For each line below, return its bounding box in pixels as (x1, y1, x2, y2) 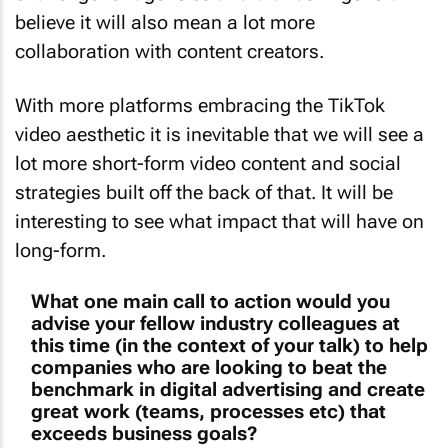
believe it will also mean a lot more (15, 10, 315, 34)
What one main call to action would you (31, 289, 390, 313)
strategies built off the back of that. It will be (15, 181, 393, 204)
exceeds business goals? (31, 421, 258, 445)
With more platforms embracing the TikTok (15, 94, 385, 117)
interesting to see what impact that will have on (15, 210, 424, 233)
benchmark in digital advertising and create (31, 377, 425, 401)
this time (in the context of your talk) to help (31, 333, 428, 357)
